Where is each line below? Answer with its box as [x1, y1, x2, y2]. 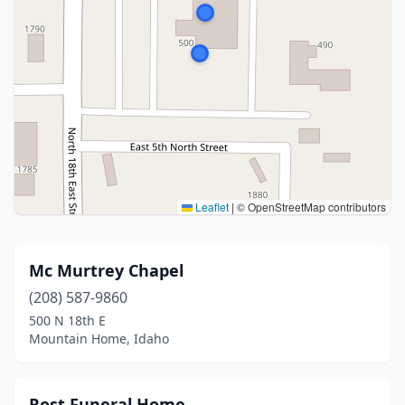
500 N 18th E [29, 312, 106, 329]
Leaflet [193, 199, 229, 214]
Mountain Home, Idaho [29, 330, 169, 347]
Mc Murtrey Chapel [29, 259, 184, 281]
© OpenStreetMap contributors [234, 199, 386, 214]
